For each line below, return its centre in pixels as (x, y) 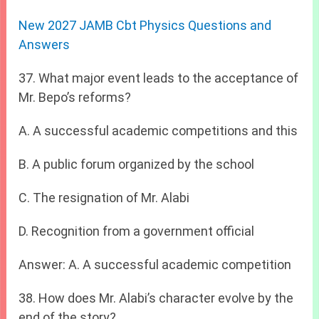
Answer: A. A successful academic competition (155, 264)
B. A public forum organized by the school (137, 164)
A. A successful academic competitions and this (158, 130)
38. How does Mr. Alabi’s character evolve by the (156, 298)
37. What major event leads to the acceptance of (159, 78)
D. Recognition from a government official (137, 231)
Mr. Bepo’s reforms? (75, 97)
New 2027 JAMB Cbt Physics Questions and (145, 25)
